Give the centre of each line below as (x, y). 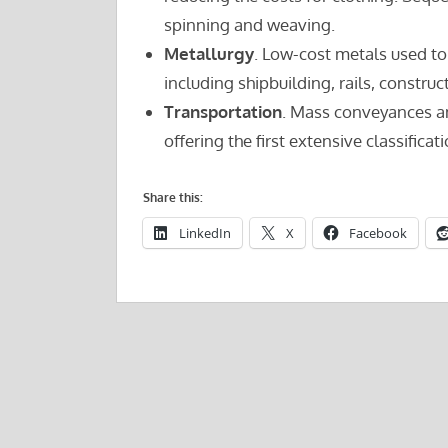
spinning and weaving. (249, 25)
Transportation (222, 112)
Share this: (172, 197)
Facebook (377, 232)
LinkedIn (204, 232)
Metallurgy (208, 54)
